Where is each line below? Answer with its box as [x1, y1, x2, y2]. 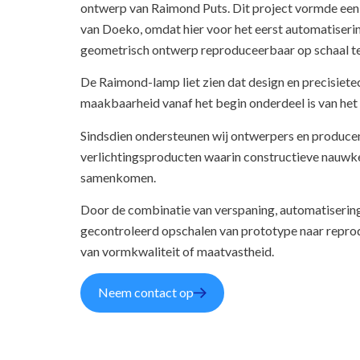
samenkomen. [80, 169, 156, 185]
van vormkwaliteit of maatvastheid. [80, 243, 274, 259]
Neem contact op [98, 284, 194, 301]
